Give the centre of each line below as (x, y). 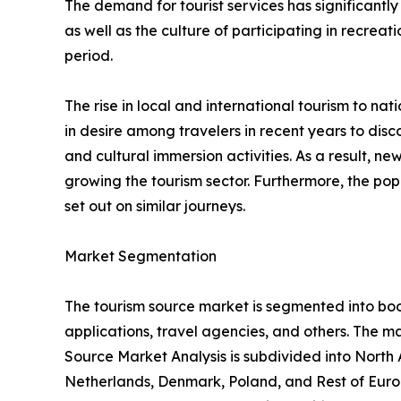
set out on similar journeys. (155, 206)
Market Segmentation (141, 256)
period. (89, 56)
